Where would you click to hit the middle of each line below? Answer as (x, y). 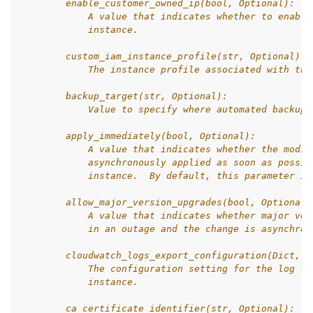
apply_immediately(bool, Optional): (138, 136)
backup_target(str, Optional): (124, 96)
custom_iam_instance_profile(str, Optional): (163, 56)
